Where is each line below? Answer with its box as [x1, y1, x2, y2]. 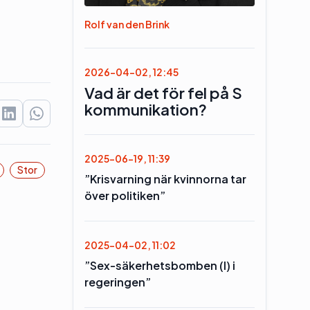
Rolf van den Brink [84, 18, 170, 30]
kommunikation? [84, 100, 207, 119]
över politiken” [84, 188, 165, 203]
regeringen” [84, 275, 151, 289]
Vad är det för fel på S [84, 83, 242, 102]
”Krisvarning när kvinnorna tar [84, 172, 246, 186]
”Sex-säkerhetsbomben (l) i [84, 258, 235, 273]
